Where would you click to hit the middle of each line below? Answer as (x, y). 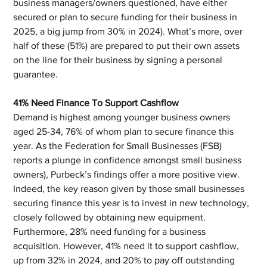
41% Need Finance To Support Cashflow (96, 103)
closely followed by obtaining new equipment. (111, 217)
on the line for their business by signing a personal (119, 60)
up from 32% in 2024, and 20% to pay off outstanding (125, 260)
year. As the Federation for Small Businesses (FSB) (119, 146)
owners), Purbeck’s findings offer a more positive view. (129, 174)
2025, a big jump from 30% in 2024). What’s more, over (129, 31)
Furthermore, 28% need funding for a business (111, 232)
